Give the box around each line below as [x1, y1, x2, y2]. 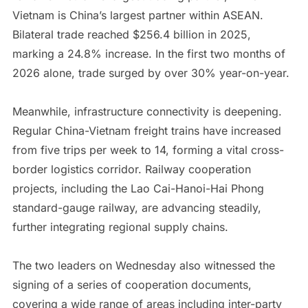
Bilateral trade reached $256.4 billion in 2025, [12, 27, 251, 41]
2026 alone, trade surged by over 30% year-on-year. [12, 65, 289, 80]
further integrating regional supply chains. [12, 219, 228, 234]
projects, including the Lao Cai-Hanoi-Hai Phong [12, 181, 264, 195]
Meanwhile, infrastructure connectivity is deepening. [12, 104, 282, 118]
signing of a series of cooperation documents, [12, 277, 252, 291]
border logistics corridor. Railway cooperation [12, 162, 251, 176]
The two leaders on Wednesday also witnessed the [12, 258, 275, 272]
